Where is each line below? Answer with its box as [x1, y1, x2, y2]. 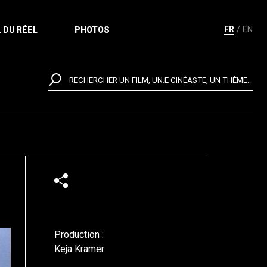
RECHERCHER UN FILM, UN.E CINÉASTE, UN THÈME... [69, 76, 253, 85]
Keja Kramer [54, 243, 104, 254]
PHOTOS [74, 25, 110, 35]
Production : [54, 229, 104, 240]
